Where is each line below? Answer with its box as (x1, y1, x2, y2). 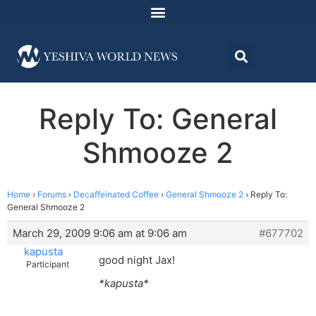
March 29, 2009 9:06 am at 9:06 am (13, 226, 187, 241)
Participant (26, 259, 69, 270)
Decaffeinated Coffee (73, 189, 159, 200)
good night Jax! (99, 253, 175, 267)
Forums (37, 189, 66, 200)
